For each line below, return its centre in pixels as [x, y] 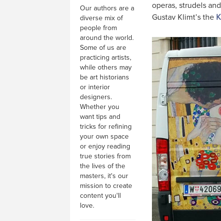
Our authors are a [107, 8]
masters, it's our [104, 176]
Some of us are [103, 48]
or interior [95, 87]
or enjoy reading [105, 146]
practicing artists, [106, 57]
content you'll [100, 196]
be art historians [105, 77]
